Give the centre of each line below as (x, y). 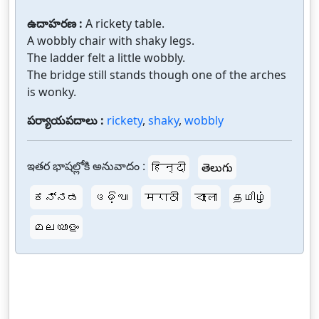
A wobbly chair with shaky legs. (111, 41)
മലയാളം (56, 227)
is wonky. (52, 92)
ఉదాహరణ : (56, 23)
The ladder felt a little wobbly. (106, 58)
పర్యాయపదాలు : (67, 120)
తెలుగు (217, 167)
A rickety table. (125, 23)
